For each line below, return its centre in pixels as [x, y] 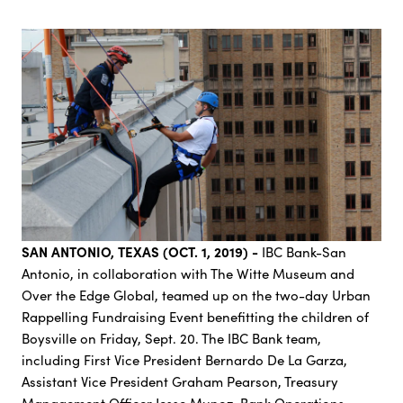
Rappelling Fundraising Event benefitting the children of [195, 317]
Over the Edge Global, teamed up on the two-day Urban [196, 296]
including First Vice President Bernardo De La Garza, [184, 360]
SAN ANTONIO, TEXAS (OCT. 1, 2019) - [141, 252]
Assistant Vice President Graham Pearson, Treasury [179, 382]
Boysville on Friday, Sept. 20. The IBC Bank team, [171, 339]
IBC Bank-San [304, 252]
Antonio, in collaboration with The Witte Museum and [188, 274]
